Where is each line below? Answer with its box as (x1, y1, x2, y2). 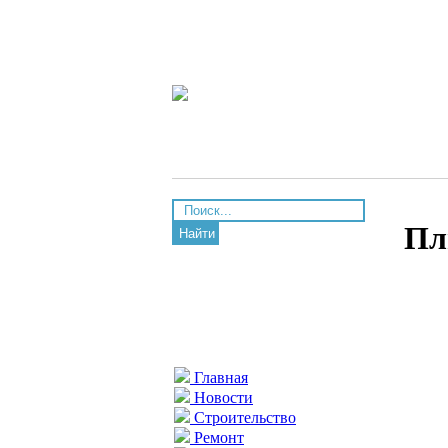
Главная (190, 369, 248, 386)
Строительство (190, 409, 296, 426)
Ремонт (190, 429, 244, 446)
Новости (190, 389, 253, 406)
